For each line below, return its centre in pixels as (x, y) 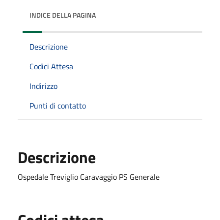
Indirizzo (43, 86)
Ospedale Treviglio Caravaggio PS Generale (89, 177)
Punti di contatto (58, 105)
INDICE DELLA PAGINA (63, 15)
